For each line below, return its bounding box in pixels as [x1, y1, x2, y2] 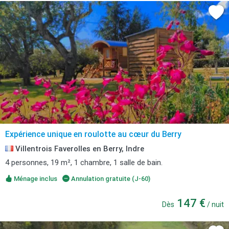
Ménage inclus [12, 175, 57, 182]
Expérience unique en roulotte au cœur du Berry [5, 129, 181, 139]
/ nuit [205, 200, 224, 209]
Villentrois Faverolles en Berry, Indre [13, 144, 144, 153]
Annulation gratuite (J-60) [69, 175, 150, 182]
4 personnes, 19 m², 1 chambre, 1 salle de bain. [5, 158, 163, 167]
